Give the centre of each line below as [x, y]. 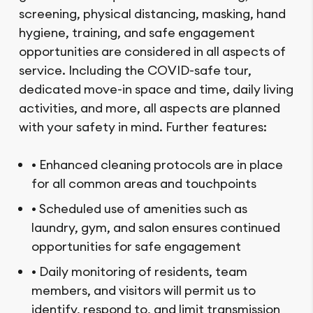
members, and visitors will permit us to [144, 291]
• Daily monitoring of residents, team [139, 272]
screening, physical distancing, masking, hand [152, 14]
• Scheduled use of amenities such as [139, 209]
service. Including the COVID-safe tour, [135, 71]
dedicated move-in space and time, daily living [156, 89]
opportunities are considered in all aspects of [152, 52]
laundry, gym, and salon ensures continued [156, 228]
